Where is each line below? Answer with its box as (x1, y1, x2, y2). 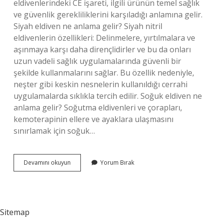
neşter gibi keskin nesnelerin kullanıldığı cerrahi (14, 79, 187, 90)
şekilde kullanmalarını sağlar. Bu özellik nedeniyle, (14, 67, 194, 78)
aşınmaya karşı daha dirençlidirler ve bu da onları (14, 44, 191, 55)
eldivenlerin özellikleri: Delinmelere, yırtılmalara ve (14, 32, 195, 43)
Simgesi (70, 167, 91, 175)
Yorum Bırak (100, 158, 134, 167)
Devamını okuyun (24, 158, 71, 167)
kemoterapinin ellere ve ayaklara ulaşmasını (14, 114, 173, 124)
